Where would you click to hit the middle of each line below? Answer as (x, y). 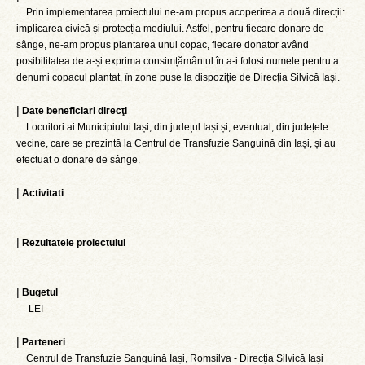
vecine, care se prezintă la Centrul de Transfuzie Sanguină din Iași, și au (176, 143)
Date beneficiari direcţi (75, 111)
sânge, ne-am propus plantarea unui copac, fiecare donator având (163, 45)
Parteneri (44, 342)
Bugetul (40, 292)
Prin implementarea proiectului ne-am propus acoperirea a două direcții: (180, 12)
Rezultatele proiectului (74, 243)
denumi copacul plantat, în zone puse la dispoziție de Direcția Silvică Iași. (178, 77)
